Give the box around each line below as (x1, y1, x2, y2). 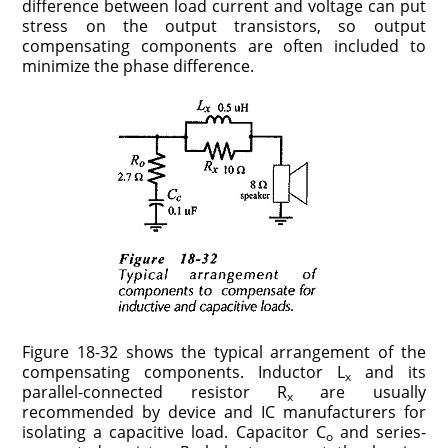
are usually (293, 381, 426, 404)
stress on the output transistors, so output (22, 15, 426, 38)
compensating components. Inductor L (22, 361, 345, 384)
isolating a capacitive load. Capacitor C (22, 421, 326, 444)
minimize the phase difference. (22, 55, 255, 78)
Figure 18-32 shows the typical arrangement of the (22, 341, 426, 364)
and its (350, 361, 426, 384)
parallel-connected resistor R (22, 381, 287, 404)
